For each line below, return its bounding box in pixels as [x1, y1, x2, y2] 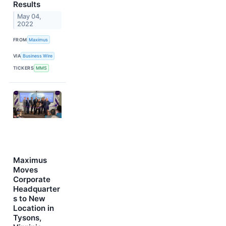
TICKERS [13, 65, 34, 71]
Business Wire [23, 53, 53, 59]
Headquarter [13, 184, 60, 194]
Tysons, [13, 213, 41, 222]
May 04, [17, 13, 42, 21]
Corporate [13, 175, 50, 184]
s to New [13, 194, 45, 203]
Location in [13, 203, 54, 213]
